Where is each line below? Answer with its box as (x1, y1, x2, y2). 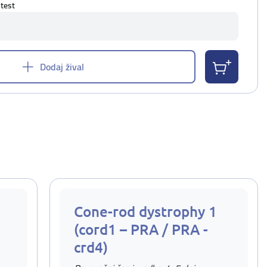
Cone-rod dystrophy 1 (74, 202, 217, 221)
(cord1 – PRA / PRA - (74, 220, 208, 238)
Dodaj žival (39, 58, 84, 76)
